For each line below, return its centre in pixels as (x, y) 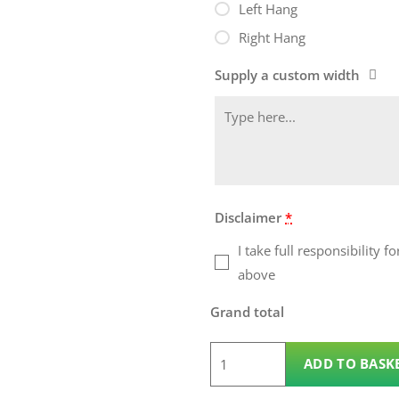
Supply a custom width (287, 74)
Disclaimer (248, 217)
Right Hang (272, 37)
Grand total (247, 311)
